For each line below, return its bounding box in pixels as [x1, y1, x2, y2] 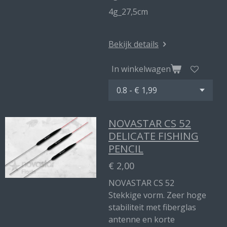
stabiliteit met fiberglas [108, 202, 196, 213]
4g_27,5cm [108, 6, 148, 17]
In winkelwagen [111, 63, 171, 74]
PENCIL [108, 141, 143, 156]
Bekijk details [108, 39, 159, 50]
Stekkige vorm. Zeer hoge [108, 190, 206, 201]
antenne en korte [108, 214, 175, 225]
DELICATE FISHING [108, 129, 199, 143]
